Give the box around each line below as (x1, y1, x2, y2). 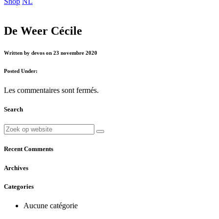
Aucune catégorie (23, 201, 78, 210)
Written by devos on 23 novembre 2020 (4, 49, 97, 56)
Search (4, 105, 23, 113)
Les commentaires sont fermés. (4, 86, 99, 94)
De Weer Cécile (4, 24, 82, 37)
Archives (4, 164, 28, 172)
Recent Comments (4, 145, 53, 153)
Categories (4, 182, 34, 190)
